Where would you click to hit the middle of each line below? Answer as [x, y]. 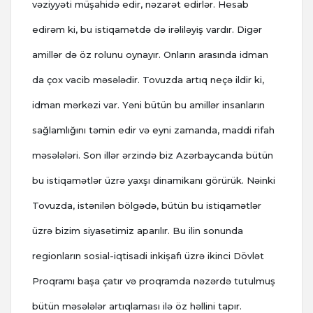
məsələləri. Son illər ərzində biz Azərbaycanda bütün [153, 155]
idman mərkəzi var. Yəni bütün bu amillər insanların [148, 105]
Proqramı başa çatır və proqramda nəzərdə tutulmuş [154, 281]
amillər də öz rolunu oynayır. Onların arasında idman [150, 55]
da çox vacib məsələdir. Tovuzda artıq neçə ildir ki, [148, 80]
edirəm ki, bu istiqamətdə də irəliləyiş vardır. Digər [147, 30]
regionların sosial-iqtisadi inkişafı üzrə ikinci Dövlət [148, 256]
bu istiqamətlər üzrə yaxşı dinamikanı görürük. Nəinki [154, 181]
